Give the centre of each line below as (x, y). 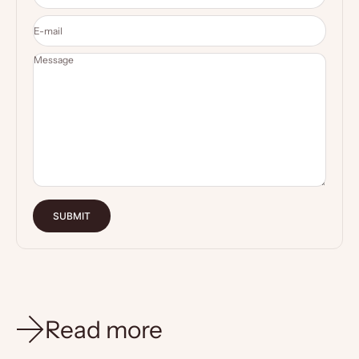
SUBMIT (72, 216)
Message (54, 60)
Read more (104, 329)
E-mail (48, 30)
